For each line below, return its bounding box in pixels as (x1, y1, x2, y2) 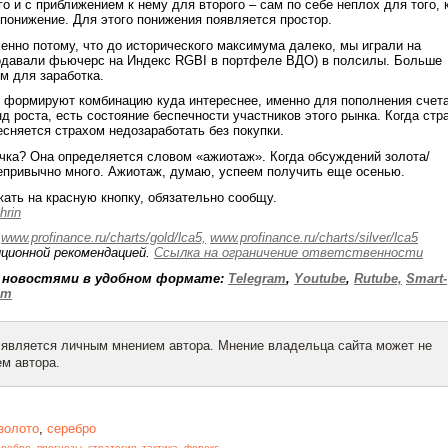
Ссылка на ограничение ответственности (154, 245, 423, 261)
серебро (47, 421, 96, 437)
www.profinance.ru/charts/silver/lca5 (210, 230, 418, 246)
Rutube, (354, 270, 402, 286)
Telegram (228, 270, 286, 286)
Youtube (294, 270, 346, 286)
